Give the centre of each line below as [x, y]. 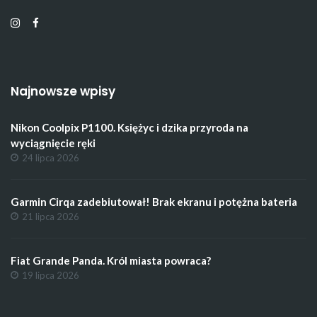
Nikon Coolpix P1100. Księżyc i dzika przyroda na [129, 128]
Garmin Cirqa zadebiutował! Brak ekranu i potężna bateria [154, 202]
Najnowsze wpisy [63, 92]
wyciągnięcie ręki [53, 143]
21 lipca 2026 [51, 217]
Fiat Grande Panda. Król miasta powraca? [111, 261]
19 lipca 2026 [51, 276]
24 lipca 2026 [51, 158]
